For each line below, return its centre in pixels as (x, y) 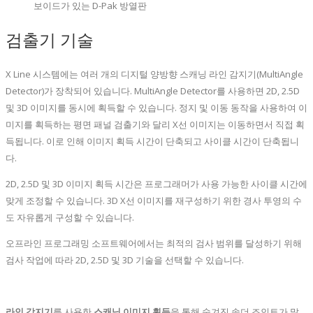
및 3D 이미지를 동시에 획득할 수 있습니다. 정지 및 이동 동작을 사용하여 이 (156, 108)
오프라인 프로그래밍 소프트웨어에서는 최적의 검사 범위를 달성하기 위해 (154, 243)
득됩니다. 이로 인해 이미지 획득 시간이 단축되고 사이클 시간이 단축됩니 (152, 141)
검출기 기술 (50, 40)
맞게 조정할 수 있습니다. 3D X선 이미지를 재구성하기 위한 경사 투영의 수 (154, 201)
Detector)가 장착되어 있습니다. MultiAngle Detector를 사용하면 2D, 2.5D (153, 91)
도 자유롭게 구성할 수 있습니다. (70, 218)
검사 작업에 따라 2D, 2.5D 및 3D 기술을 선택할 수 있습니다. (125, 260)
